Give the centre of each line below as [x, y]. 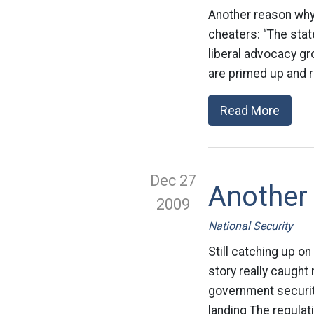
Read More [250, 110]
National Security [251, 226]
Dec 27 [173, 180]
